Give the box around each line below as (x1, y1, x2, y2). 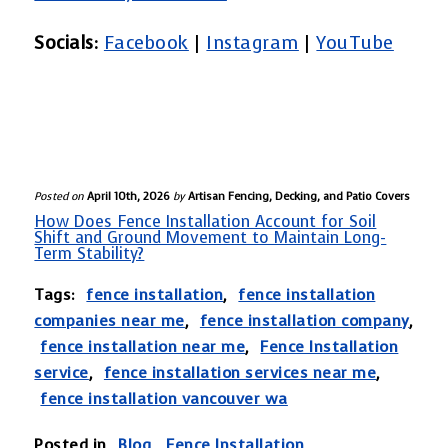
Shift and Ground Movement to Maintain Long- (34, 226, 387, 248)
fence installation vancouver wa (40, 387, 288, 409)
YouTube (316, 30, 394, 55)
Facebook (103, 30, 189, 55)
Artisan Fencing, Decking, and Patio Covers (188, 188, 411, 204)
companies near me (34, 309, 185, 331)
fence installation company (199, 309, 409, 331)
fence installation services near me (103, 361, 377, 383)
